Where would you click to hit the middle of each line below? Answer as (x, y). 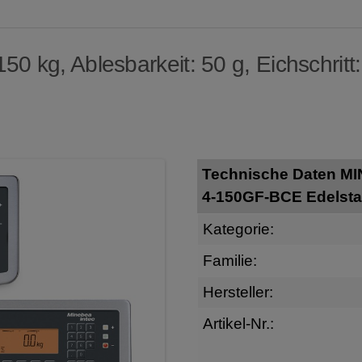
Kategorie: (238, 229)
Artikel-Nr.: (238, 323)
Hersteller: (238, 292)
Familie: (229, 260)
